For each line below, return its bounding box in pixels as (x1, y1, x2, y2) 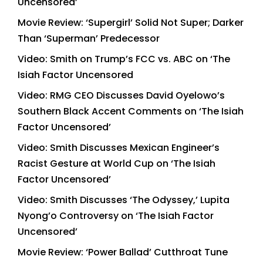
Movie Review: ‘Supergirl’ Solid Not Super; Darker (18, 16, 244, 30)
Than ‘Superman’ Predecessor (18, 32, 160, 46)
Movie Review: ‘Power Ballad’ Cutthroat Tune (18, 245, 228, 259)
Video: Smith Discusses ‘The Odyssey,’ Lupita (18, 193, 230, 207)
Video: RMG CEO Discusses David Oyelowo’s (18, 89, 225, 103)
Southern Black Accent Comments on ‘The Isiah (18, 104, 244, 119)
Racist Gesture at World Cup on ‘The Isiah (18, 157, 215, 171)
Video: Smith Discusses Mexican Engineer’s (18, 141, 220, 155)
